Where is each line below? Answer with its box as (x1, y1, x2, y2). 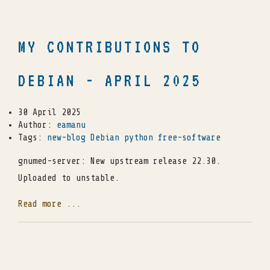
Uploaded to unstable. (18, 172, 119, 183)
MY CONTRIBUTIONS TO (18, 37, 201, 56)
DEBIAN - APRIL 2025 (18, 71, 201, 90)
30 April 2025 (18, 107, 81, 118)
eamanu (57, 119, 86, 130)
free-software (158, 132, 221, 143)
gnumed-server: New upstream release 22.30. (18, 155, 221, 166)
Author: (18, 119, 57, 130)
